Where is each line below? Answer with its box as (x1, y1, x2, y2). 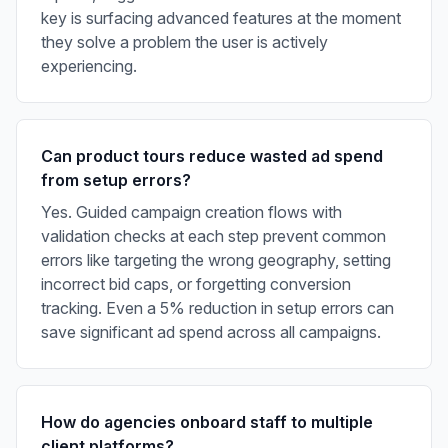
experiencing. (41, 55, 137, 76)
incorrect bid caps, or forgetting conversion (41, 273, 351, 294)
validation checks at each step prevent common (41, 225, 386, 246)
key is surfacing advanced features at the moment (41, 7, 401, 28)
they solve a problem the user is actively (41, 31, 328, 52)
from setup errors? (41, 169, 191, 190)
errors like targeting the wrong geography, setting (41, 249, 391, 270)
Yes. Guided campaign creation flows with (41, 201, 342, 222)
